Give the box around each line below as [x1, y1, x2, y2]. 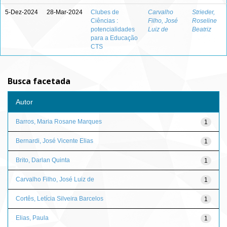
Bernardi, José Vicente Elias [16, 137, 93, 144]
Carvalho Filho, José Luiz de [16, 175, 94, 183]
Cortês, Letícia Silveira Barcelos [16, 195, 103, 202]
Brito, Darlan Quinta [16, 156, 70, 164]
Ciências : [91, 17, 118, 24]
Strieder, [192, 9, 215, 16]
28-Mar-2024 [47, 9, 83, 16]
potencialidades [91, 26, 135, 33]
